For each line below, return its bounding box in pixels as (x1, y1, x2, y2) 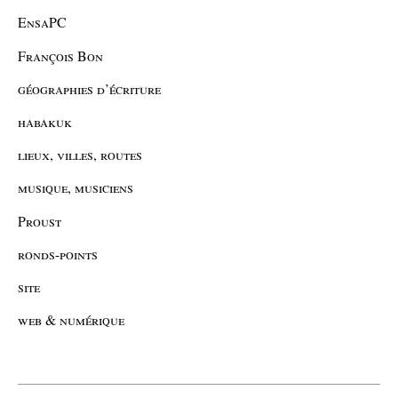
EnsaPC (18, 12, 67, 32)
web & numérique (18, 310, 124, 330)
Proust (18, 211, 61, 230)
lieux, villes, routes (18, 145, 142, 164)
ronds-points (18, 243, 98, 263)
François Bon (18, 45, 103, 65)
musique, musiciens (18, 178, 133, 197)
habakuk (18, 112, 72, 131)
